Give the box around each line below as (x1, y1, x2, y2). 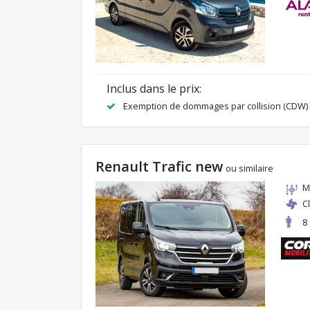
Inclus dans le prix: (107, 81, 201, 97)
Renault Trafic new (95, 157, 223, 176)
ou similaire (226, 162, 273, 175)
